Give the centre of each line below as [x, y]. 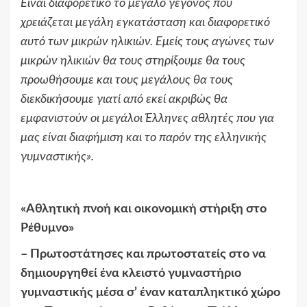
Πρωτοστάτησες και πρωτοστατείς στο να [148, 255]
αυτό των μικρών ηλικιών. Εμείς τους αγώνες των [147, 42]
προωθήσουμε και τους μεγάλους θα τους [127, 81]
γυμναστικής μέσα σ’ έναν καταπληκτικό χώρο [150, 293]
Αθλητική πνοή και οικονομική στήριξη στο [146, 209]
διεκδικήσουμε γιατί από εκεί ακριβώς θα [124, 100]
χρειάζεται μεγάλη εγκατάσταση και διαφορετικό [145, 23]
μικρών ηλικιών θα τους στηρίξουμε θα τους [133, 61]
